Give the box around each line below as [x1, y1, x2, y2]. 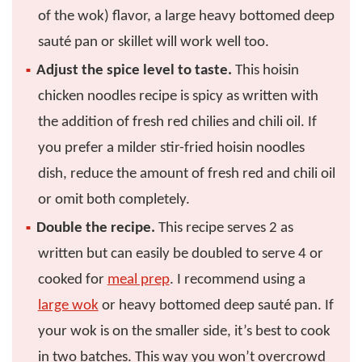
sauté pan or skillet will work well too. [37, 35, 269, 51]
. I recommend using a [169, 272, 305, 288]
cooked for [37, 272, 107, 288]
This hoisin [231, 63, 299, 79]
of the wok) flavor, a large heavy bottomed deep [37, 9, 335, 25]
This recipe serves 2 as [154, 221, 293, 237]
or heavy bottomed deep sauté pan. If [98, 298, 334, 314]
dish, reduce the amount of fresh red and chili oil [37, 166, 335, 183]
